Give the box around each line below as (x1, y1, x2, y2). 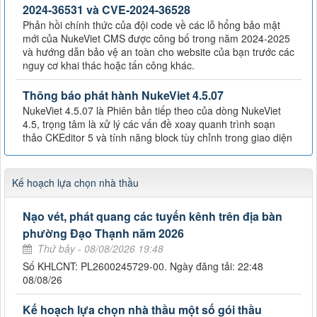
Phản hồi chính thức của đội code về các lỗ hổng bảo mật (23, 17, 280, 32)
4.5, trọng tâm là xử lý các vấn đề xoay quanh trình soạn (23, 116, 275, 131)
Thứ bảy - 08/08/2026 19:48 (38, 241, 163, 255)
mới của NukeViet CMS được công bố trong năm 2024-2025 (23, 30, 290, 45)
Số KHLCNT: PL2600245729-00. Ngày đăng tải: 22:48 (23, 258, 263, 273)
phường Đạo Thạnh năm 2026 (23, 224, 184, 241)
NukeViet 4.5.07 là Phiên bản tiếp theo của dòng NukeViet (23, 103, 281, 117)
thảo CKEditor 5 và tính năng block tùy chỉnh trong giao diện (23, 129, 292, 144)
